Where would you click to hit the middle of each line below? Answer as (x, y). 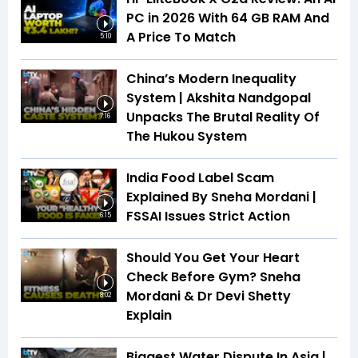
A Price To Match (181, 37)
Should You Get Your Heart (213, 257)
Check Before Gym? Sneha (213, 276)
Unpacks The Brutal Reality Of (223, 117)
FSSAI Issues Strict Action (208, 216)
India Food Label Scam (200, 177)
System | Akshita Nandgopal (219, 97)
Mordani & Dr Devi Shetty (209, 296)
